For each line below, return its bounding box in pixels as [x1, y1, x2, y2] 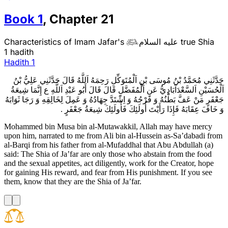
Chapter [49, 11, 98, 26]
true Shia [178, 36, 215, 47]
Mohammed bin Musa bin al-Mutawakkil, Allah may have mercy [4, 122, 212, 131]
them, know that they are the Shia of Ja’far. [4, 177, 141, 186]
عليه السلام [139, 36, 179, 47]
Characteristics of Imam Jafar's [4, 36, 127, 47]
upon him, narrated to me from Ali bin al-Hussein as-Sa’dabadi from [4, 131, 222, 140]
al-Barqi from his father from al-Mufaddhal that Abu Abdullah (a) [4, 140, 213, 149]
